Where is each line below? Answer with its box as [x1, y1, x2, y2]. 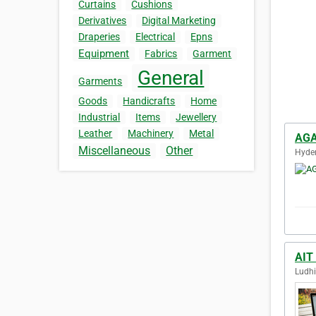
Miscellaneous [78, 144, 151, 158]
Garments [78, 75, 123, 87]
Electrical [135, 31, 176, 43]
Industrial [78, 111, 121, 123]
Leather [78, 128, 113, 140]
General [138, 66, 205, 90]
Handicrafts [123, 95, 176, 107]
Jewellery [176, 111, 217, 123]
